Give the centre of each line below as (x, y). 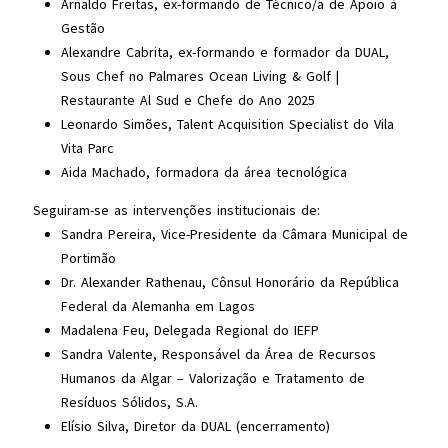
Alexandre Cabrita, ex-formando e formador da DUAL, (224, 52)
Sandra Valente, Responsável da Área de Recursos (218, 354)
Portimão (88, 258)
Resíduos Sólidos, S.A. (129, 402)
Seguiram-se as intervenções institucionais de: (176, 210)
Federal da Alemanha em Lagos (157, 306)
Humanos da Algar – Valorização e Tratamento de (212, 378)
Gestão (82, 28)
